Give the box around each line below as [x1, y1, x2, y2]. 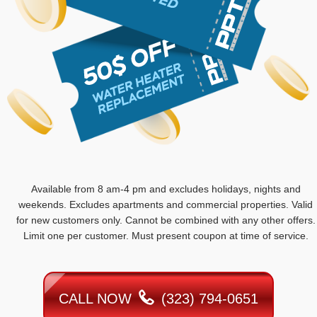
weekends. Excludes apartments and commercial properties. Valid [18, 199, 313, 211]
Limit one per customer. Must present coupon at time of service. [23, 230, 309, 242]
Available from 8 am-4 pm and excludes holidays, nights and [30, 183, 301, 195]
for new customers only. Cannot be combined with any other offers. [16, 214, 316, 226]
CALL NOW [59, 291, 136, 307]
